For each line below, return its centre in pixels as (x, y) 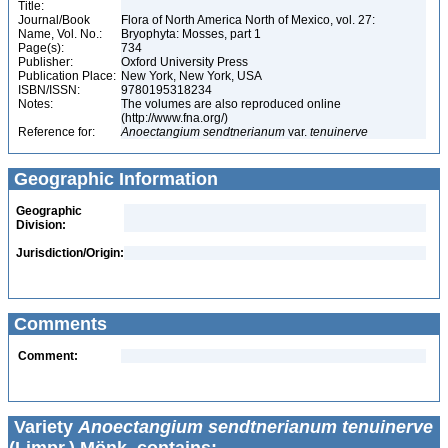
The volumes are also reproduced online (231, 104)
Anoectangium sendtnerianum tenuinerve (255, 427)
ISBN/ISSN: (49, 90)
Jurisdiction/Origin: (70, 253)
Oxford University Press (186, 62)
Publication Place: (67, 76)
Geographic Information (113, 179)
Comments (58, 324)
